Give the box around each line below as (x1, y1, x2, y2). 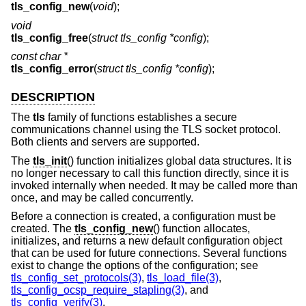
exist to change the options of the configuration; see (11, 260, 258, 272)
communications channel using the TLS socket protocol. (11, 124, 281, 136)
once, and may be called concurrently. (11, 191, 193, 204)
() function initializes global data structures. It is (67, 154, 292, 167)
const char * (11, 51, 68, 63)
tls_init (33, 154, 67, 167)
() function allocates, (153, 223, 250, 235)
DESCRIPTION (11, 89, 95, 104)
